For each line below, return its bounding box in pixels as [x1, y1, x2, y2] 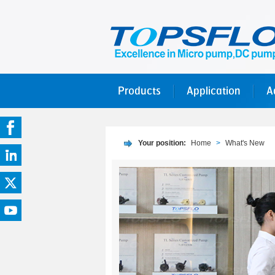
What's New [225, 139, 265, 147]
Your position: [138, 139, 188, 147]
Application [187, 84, 241, 97]
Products [118, 84, 161, 97]
